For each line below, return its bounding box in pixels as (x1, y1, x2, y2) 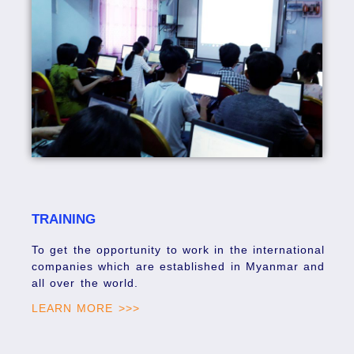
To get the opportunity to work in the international (32, 243, 326, 257)
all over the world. (32, 277, 139, 290)
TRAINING (32, 212, 96, 228)
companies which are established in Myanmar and (32, 260, 326, 273)
